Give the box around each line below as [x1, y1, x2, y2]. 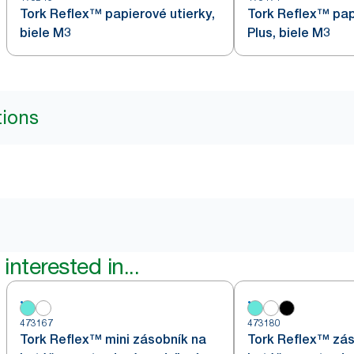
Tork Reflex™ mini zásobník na [20, 332, 206, 347]
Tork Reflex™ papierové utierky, [20, 6, 215, 21]
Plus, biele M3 [247, 25, 330, 40]
